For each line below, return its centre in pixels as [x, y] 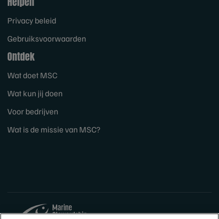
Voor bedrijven [33, 111]
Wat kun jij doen [35, 93]
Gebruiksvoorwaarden [47, 38]
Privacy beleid [32, 20]
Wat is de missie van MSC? [54, 129]
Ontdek [21, 56]
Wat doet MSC [32, 75]
